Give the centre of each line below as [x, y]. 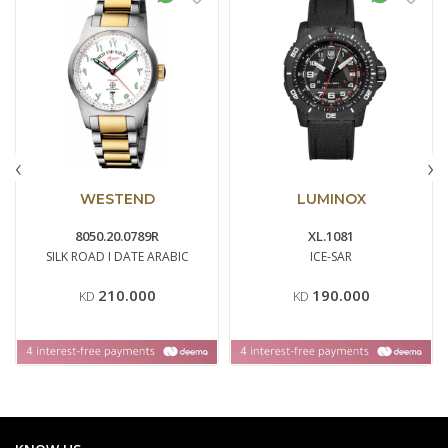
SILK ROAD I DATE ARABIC [117, 256]
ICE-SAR [331, 256]
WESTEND [117, 198]
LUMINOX [331, 198]
